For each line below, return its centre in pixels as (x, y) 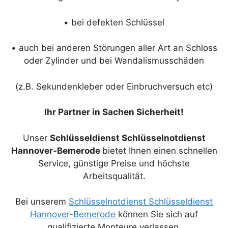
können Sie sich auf (158, 214)
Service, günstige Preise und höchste (114, 163)
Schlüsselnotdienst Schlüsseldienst (141, 202)
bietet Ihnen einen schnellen (160, 150)
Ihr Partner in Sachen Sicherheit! (114, 112)
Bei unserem (42, 202)
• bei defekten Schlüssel (114, 22)
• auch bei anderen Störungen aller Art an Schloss (114, 48)
